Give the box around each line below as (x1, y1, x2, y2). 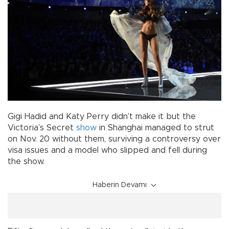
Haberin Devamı (93, 181, 147, 189)
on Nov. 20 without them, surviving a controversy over (8, 135, 221, 144)
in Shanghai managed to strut (97, 124, 214, 132)
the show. (8, 157, 44, 166)
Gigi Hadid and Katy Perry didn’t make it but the (8, 112, 196, 121)
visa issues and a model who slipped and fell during (8, 146, 207, 155)
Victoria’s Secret (8, 124, 76, 132)
